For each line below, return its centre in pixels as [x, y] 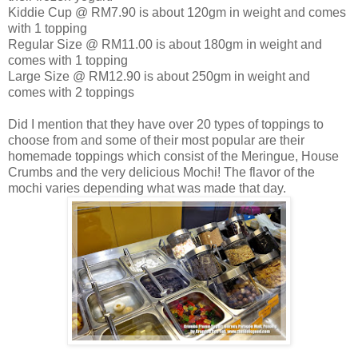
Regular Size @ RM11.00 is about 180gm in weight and [165, 44]
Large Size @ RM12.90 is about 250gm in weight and [159, 76]
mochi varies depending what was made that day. [147, 188]
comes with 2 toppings [71, 92]
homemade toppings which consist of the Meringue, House [173, 156]
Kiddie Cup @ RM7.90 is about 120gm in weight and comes [177, 12]
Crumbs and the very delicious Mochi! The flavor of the [161, 172]
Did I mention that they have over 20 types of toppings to [166, 124]
